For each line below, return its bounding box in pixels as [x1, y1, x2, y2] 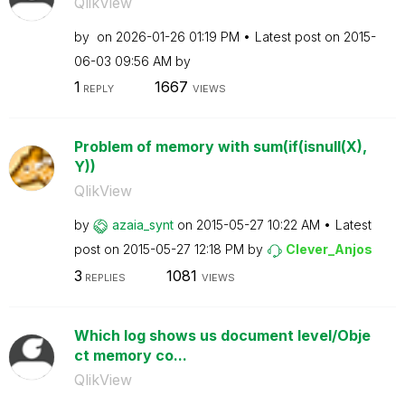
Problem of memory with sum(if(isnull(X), [73, 137, 367, 155]
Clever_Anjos [285, 241, 372, 257]
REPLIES [81, 270, 126, 284]
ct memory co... [73, 345, 187, 364]
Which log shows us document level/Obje [73, 325, 371, 344]
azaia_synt [111, 217, 174, 232]
